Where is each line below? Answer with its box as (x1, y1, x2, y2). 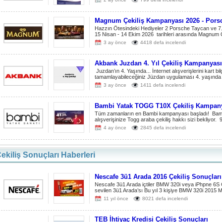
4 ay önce (104, 125, 126, 130)
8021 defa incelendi (142, 196, 188, 201)
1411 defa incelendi (140, 82, 185, 88)
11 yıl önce (104, 196, 128, 201)
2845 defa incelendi (140, 125, 186, 130)
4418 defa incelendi (140, 40, 186, 45)
